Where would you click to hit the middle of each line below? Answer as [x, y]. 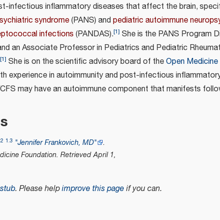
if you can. [143, 189]
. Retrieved [75, 155]
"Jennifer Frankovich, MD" [56, 142]
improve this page [93, 189]
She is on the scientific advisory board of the [86, 61]
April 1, [105, 155]
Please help [41, 189]
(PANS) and [91, 20]
